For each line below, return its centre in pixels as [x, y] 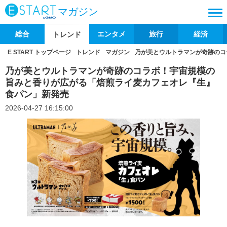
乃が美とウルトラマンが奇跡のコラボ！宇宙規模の [110, 71]
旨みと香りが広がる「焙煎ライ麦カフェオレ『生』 [110, 83]
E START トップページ [39, 52]
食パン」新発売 [37, 94]
